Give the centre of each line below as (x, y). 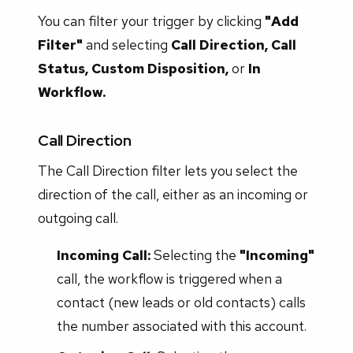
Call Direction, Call (234, 44)
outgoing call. (78, 217)
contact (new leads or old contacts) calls (181, 303)
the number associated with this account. (181, 326)
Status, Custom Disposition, (133, 68)
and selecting (127, 44)
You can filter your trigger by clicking (151, 20)
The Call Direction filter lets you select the (168, 170)
